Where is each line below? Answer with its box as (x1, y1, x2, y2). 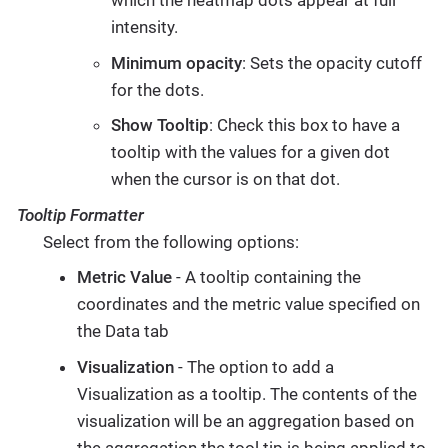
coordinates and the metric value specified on (76, 294, 420, 315)
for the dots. (110, 79, 204, 100)
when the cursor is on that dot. (110, 169, 340, 190)
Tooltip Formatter (17, 204, 144, 225)
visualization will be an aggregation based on (76, 410, 414, 431)
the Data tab (76, 321, 169, 342)
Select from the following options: (42, 231, 299, 252)
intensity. (110, 17, 178, 38)
